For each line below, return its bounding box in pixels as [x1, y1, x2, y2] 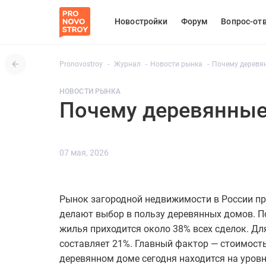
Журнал [114, 60, 141, 68]
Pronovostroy [59, 60, 103, 68]
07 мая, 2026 [59, 148, 109, 157]
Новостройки [115, 17, 168, 26]
